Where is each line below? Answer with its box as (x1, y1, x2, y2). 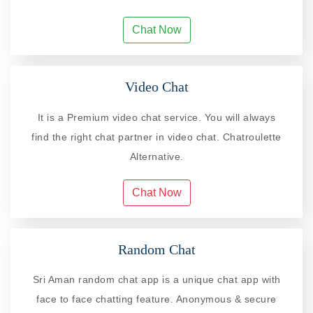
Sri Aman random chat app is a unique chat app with (32, 273, 281, 285)
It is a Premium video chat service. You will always (37, 111, 276, 123)
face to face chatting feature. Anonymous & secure (36, 293, 277, 305)
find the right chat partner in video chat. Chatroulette (31, 131, 282, 143)
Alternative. (129, 150, 184, 162)
